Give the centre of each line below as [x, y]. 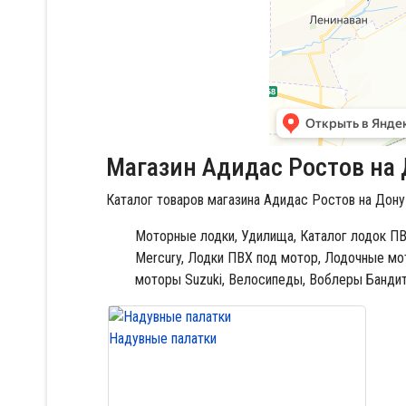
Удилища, [269, 236]
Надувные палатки [163, 338]
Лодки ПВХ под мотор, [254, 258]
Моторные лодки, [186, 236]
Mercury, [159, 258]
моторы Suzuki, [180, 280]
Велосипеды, [267, 280]
